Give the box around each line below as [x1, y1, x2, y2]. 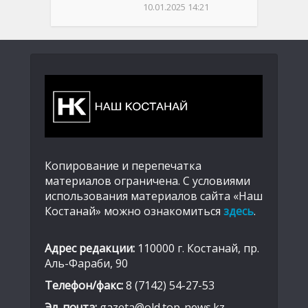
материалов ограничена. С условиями [45, 173, 250, 189]
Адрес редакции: [45, 241, 135, 256]
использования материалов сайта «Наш [45, 188, 263, 204]
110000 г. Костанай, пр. [135, 241, 259, 256]
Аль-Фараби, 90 [45, 256, 128, 272]
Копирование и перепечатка [45, 158, 201, 174]
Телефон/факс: [45, 278, 123, 294]
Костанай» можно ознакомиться [45, 203, 223, 219]
